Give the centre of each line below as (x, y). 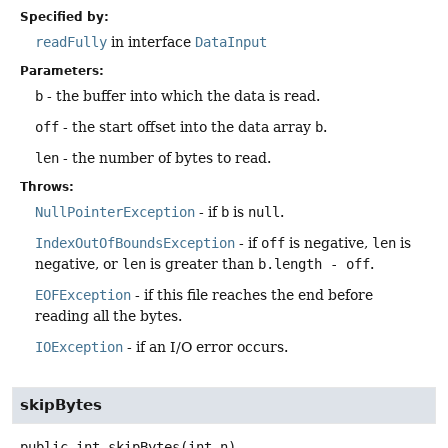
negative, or (78, 263)
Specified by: (64, 16)
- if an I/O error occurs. (205, 346)
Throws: (47, 186)
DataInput (231, 41)
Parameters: (62, 70)
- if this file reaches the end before (252, 294)
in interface (151, 41)
